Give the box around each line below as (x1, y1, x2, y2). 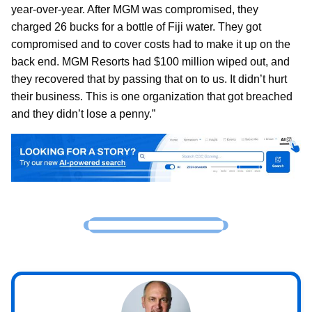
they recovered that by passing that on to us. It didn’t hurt (11, 72, 287, 85)
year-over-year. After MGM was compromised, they (11, 3, 258, 15)
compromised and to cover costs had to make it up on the (11, 38, 290, 50)
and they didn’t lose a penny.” (11, 107, 155, 120)
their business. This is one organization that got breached (11, 90, 292, 102)
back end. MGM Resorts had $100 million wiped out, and (11, 55, 290, 68)
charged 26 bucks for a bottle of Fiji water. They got (11, 20, 261, 33)
